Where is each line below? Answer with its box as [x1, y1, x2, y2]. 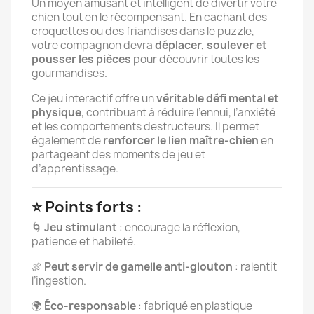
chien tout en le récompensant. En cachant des [32, 10, 267, 25]
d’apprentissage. [32, 161, 118, 176]
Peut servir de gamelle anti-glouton [44, 259, 233, 274]
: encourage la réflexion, [117, 220, 240, 235]
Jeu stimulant [44, 220, 117, 235]
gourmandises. [32, 66, 107, 81]
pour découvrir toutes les [131, 52, 259, 67]
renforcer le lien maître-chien [103, 133, 259, 148]
